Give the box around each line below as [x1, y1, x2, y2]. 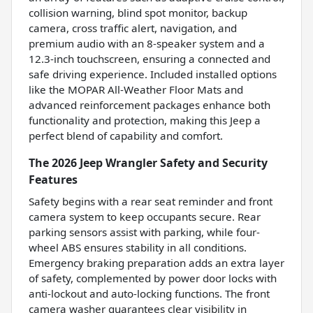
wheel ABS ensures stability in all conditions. [29, 240, 247, 254]
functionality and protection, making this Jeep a [29, 112, 261, 127]
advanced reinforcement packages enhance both [29, 97, 270, 112]
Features [29, 171, 78, 187]
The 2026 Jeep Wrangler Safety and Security [29, 154, 268, 170]
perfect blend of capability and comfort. [29, 128, 223, 143]
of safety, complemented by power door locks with [29, 270, 277, 285]
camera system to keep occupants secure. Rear [29, 209, 261, 224]
